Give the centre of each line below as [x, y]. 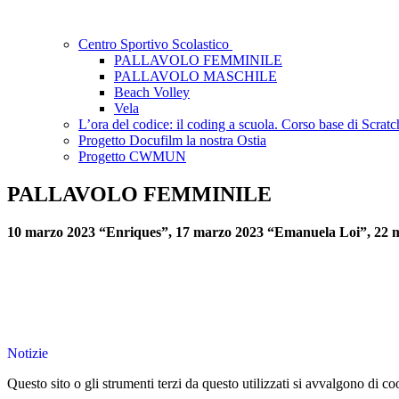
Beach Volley [152, 93]
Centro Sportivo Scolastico [155, 45]
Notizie [28, 354]
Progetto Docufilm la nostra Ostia [172, 141]
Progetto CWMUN [132, 157]
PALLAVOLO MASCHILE [195, 77]
